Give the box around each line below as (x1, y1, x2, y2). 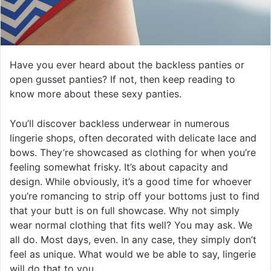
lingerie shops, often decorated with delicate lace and (10, 132, 256, 145)
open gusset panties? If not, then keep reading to (10, 73, 235, 86)
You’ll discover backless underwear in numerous (10, 117, 229, 130)
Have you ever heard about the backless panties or (10, 59, 244, 71)
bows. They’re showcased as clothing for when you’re (10, 146, 256, 159)
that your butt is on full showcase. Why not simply (10, 204, 240, 217)
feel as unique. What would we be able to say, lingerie (10, 248, 256, 261)
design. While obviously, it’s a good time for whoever (10, 175, 252, 188)
